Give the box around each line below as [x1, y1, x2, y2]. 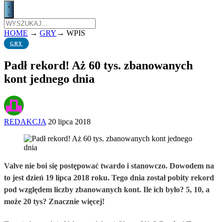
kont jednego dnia [4, 72, 95, 85]
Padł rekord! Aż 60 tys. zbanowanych [4, 58, 193, 72]
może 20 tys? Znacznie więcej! [4, 197, 105, 206]
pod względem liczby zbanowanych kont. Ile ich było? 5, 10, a [4, 185, 210, 194]
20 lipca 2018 [48, 117, 91, 126]
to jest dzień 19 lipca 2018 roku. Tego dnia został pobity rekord [4, 173, 214, 182]
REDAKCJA [4, 117, 46, 126]
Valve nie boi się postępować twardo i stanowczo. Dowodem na [4, 161, 214, 170]
